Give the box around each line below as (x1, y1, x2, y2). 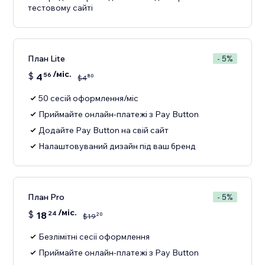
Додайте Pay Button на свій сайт (38, 125, 169, 136)
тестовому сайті (28, 2, 93, 14)
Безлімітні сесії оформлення (38, 231, 150, 243)
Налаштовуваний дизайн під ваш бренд (38, 141, 196, 152)
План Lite (28, 53, 66, 64)
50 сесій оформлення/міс (38, 93, 139, 104)
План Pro (28, 192, 65, 203)
